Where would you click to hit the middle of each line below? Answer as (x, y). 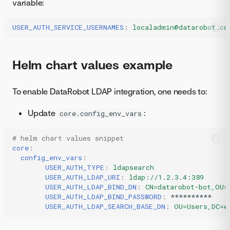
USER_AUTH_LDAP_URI (83, 177)
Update (43, 113)
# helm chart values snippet (68, 138)
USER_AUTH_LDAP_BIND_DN (91, 187)
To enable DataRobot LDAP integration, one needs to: (110, 91)
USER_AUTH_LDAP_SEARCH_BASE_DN (105, 207)
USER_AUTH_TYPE (75, 168)
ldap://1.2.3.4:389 (166, 177)
